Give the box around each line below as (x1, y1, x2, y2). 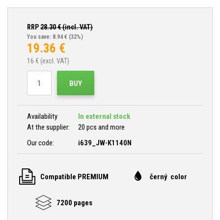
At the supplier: (27, 123, 70, 132)
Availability (27, 112, 57, 121)
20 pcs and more (78, 123, 125, 132)
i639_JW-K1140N (78, 138, 132, 147)
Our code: (27, 138, 55, 147)
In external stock (78, 112, 130, 121)
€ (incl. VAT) (56, 23, 93, 31)
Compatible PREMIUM (40, 172, 109, 181)
